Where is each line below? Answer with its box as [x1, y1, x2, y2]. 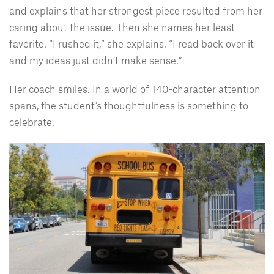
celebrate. [9, 116, 54, 128]
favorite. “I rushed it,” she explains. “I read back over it [9, 37, 254, 50]
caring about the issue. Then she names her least [9, 21, 235, 34]
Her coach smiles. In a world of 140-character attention [9, 83, 261, 95]
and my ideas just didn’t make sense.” [9, 54, 182, 67]
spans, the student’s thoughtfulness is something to [9, 99, 248, 112]
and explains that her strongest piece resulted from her [9, 4, 262, 17]
